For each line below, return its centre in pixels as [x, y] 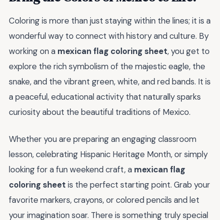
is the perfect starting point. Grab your [138, 185]
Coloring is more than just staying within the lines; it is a [110, 21]
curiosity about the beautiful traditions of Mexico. [100, 112]
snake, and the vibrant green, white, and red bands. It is [110, 82]
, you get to [189, 51]
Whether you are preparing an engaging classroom [103, 139]
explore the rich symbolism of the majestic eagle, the [107, 67]
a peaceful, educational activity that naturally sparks [105, 97]
